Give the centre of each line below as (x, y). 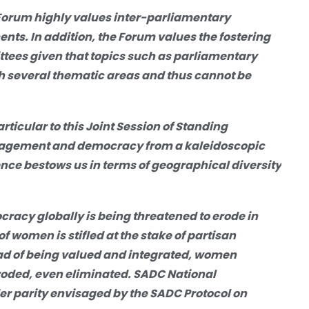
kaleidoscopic (223, 146)
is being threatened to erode (166, 216)
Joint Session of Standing (157, 126)
